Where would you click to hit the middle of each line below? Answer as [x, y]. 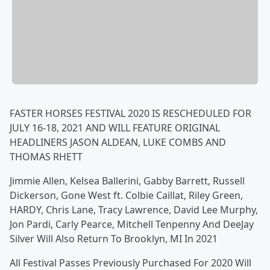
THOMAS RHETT [46, 157]
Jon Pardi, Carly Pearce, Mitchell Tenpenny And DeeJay [132, 224]
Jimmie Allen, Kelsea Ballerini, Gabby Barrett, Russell [127, 181]
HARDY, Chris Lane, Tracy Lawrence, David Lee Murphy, [134, 210]
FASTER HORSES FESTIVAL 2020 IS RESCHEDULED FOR [130, 114]
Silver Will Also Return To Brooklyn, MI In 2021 [114, 239]
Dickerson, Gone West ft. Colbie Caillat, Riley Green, [126, 196]
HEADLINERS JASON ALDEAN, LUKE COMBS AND [118, 143]
